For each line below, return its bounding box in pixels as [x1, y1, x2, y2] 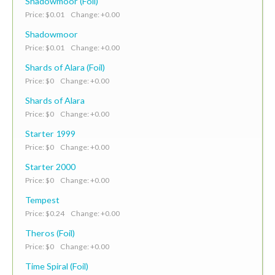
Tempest [25, 194, 60, 205]
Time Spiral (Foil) [25, 260, 88, 271]
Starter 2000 [25, 161, 76, 172]
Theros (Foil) [25, 227, 75, 238]
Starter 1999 [25, 128, 76, 139]
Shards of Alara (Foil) [25, 61, 105, 72]
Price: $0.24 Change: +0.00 [25, 208, 120, 218]
